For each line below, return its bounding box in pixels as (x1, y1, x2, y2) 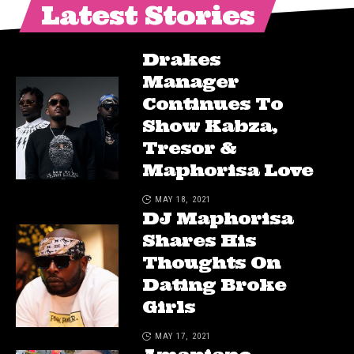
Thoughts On (142, 251, 281, 274)
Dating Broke (142, 273, 286, 296)
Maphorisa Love (142, 159, 313, 182)
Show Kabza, (142, 115, 277, 137)
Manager (142, 70, 239, 93)
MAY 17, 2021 (154, 331, 211, 342)
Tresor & (142, 137, 236, 160)
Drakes (142, 48, 220, 71)
